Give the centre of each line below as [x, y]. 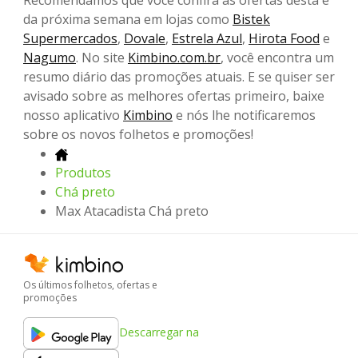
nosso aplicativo [73, 115]
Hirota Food [284, 39]
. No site [102, 58]
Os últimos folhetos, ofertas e [90, 285]
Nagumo [50, 58]
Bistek [251, 20]
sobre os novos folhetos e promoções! [138, 135]
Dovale [145, 39]
